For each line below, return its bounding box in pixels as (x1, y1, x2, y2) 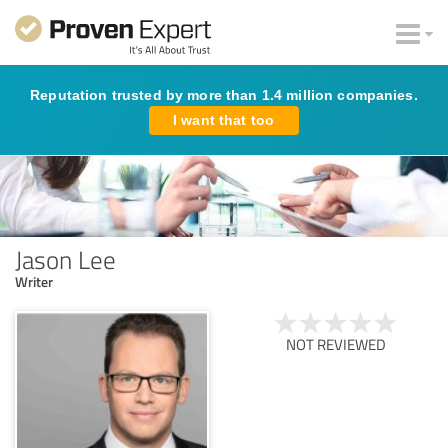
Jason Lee (15, 241, 116, 276)
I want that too (173, 112, 275, 128)
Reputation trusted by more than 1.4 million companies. (30, 87, 418, 103)
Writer (15, 271, 53, 291)
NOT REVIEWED (286, 333, 386, 355)
